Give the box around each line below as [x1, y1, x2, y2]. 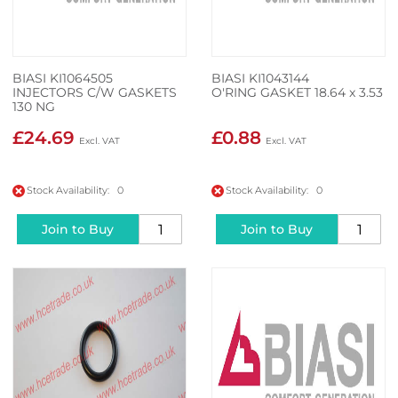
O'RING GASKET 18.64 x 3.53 [211, 84, 383, 101]
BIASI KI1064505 [12, 70, 113, 87]
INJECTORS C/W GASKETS [12, 84, 177, 101]
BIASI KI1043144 [211, 70, 309, 87]
